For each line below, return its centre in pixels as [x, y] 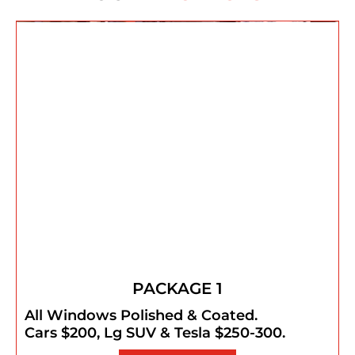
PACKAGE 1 [177, 289]
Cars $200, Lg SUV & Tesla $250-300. [155, 333]
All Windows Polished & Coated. [141, 316]
